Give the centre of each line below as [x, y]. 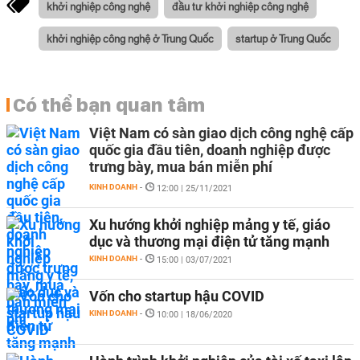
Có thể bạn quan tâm [109, 104]
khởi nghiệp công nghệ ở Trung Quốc [130, 38]
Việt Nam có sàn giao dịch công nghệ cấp [221, 133]
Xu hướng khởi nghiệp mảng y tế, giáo [210, 225]
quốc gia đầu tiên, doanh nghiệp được [210, 150]
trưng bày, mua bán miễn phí [181, 167]
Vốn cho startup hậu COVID [177, 296]
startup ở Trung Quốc [283, 38]
